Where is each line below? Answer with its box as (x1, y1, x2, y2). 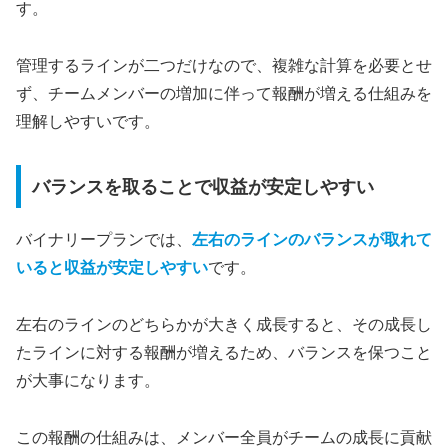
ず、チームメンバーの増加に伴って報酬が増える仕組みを (16, 84, 432, 102)
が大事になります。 (16, 372, 160, 390)
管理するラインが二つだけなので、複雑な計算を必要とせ (16, 56, 432, 74)
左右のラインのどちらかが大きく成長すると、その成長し (16, 316, 432, 334)
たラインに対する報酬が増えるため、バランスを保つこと (16, 344, 432, 362)
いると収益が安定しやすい (16, 259, 208, 277)
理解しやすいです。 (16, 112, 160, 130)
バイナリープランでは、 (16, 231, 192, 249)
